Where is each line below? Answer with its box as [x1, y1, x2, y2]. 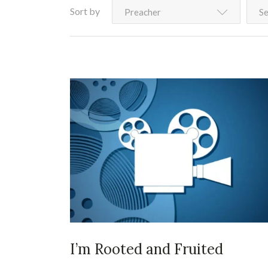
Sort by [70, 5, 100, 17]
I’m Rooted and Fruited [70, 239, 223, 258]
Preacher [124, 7, 161, 17]
